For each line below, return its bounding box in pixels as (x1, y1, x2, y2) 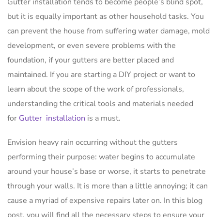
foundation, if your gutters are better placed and (7, 54, 174, 65)
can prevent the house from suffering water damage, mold (7, 25, 210, 36)
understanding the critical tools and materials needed (7, 98, 193, 109)
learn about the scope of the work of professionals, (7, 83, 184, 94)
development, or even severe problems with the (7, 40, 176, 51)
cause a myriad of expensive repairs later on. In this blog (7, 195, 202, 206)
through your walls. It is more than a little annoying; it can (7, 180, 208, 191)
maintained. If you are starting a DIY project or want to (7, 69, 195, 80)
